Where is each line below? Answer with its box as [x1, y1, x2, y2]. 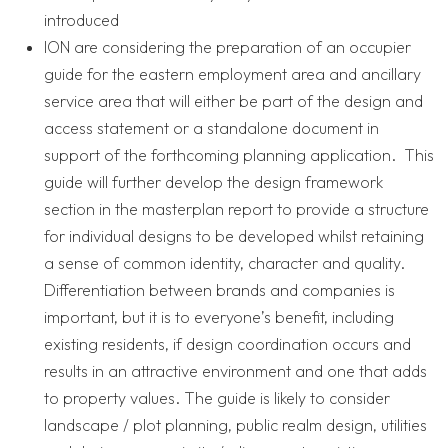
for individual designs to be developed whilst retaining [44, 226, 424, 247]
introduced [44, 10, 119, 31]
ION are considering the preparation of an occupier [44, 37, 411, 58]
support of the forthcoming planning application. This [44, 145, 434, 166]
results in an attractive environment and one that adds [44, 361, 427, 382]
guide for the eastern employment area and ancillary [44, 64, 421, 85]
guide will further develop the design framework [44, 172, 383, 193]
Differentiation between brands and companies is [44, 280, 395, 301]
